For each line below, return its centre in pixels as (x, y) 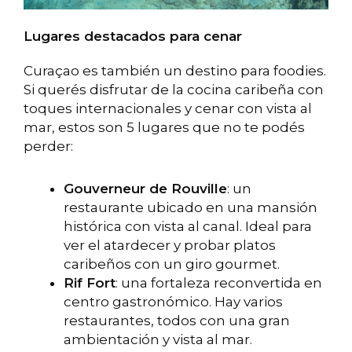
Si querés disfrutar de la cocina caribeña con (174, 89)
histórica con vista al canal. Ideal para (188, 226)
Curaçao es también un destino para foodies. (175, 70)
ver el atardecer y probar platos (170, 245)
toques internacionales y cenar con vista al (168, 108)
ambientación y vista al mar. (158, 339)
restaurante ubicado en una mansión (191, 207)
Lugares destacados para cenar (133, 36)
